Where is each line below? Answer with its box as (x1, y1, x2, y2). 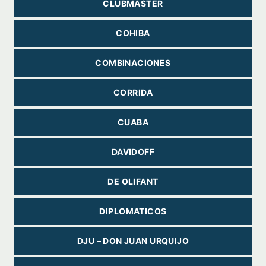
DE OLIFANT (107, 176, 159, 186)
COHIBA (116, 28, 150, 38)
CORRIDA (113, 87, 153, 97)
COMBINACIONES (95, 58, 171, 68)
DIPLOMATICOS (99, 206, 167, 216)
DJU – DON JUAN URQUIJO (77, 236, 189, 246)
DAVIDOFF (111, 147, 155, 157)
